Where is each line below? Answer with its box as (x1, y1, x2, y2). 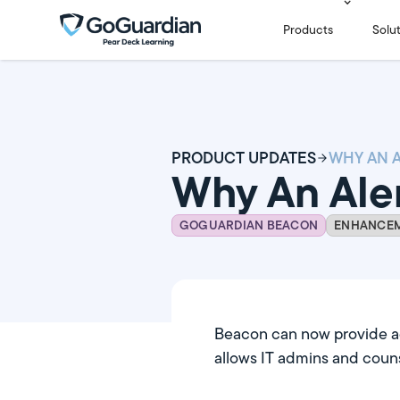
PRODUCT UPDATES (171, 146, 316, 170)
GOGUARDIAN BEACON (179, 216, 319, 234)
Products (283, 21, 334, 38)
